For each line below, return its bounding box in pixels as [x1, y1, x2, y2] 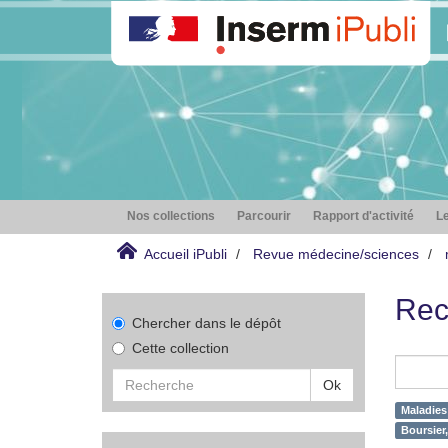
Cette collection [132, 340, 229, 356]
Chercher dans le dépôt [132, 315, 281, 331]
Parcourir [237, 209, 291, 223]
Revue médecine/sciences [253, 246, 419, 262]
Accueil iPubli [144, 246, 227, 262]
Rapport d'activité [313, 209, 414, 223]
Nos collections [127, 209, 215, 223]
